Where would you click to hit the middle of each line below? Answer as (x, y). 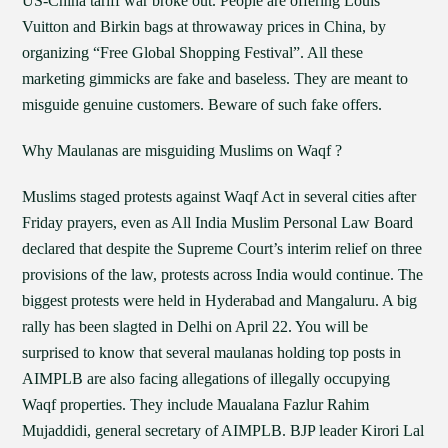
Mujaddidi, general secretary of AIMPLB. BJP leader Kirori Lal (223, 430)
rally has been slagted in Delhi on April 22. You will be (195, 326)
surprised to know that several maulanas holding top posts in (212, 352)
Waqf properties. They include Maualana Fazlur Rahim (196, 404)
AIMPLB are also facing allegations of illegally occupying (206, 378)
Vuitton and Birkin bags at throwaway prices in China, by (204, 26)
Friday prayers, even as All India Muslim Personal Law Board (218, 222)
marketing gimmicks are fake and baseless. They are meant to (215, 78)
